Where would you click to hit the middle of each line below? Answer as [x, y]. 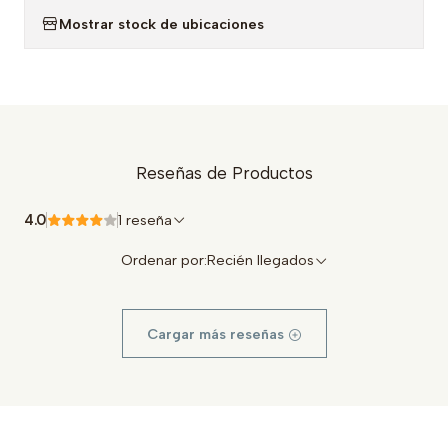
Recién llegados [260, 260]
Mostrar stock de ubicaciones [161, 23]
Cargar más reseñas [217, 334]
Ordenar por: [163, 260]
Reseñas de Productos [224, 173]
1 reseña [149, 220]
